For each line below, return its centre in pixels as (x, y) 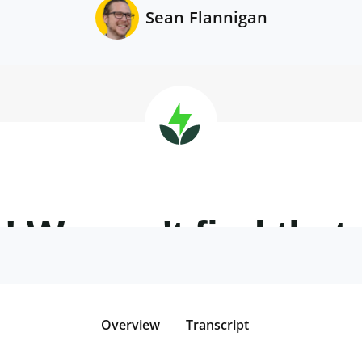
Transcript (217, 325)
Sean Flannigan (206, 18)
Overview (130, 325)
